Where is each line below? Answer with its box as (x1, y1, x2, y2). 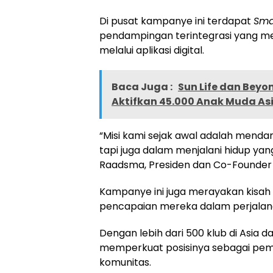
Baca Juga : (112, 80, 174, 94)
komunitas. (99, 255, 151, 270)
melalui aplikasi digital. (99, 43, 204, 58)
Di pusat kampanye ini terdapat (99, 14, 253, 29)
